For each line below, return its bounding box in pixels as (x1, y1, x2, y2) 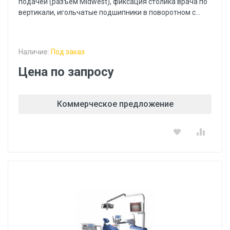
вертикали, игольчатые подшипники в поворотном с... (18, 8, 200, 16)
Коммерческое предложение (56, 99, 174, 109)
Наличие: (18, 48, 51, 56)
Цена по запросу (18, 65, 114, 79)
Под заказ (51, 48, 85, 56)
